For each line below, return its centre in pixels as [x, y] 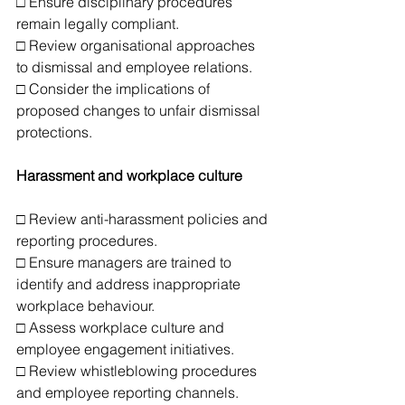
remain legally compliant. [98, 24]
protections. [54, 132]
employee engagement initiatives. [125, 349]
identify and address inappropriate [130, 284]
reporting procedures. [87, 240]
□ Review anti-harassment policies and [144, 219]
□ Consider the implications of [115, 89]
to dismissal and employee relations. [134, 67]
